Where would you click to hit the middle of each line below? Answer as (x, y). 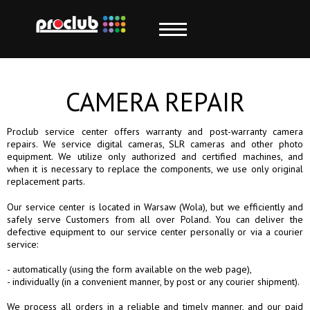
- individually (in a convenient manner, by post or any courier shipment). (153, 282)
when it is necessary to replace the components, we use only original (155, 169)
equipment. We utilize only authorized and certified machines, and (155, 156)
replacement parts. (46, 181)
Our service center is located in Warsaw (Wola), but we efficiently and (155, 207)
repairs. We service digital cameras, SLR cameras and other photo (155, 144)
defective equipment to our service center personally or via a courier (155, 232)
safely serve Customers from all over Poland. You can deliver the (155, 219)
